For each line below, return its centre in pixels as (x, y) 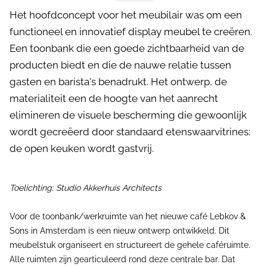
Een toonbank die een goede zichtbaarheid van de (127, 48)
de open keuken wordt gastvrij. (82, 148)
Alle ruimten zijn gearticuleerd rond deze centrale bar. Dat (122, 259)
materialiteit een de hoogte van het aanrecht (114, 98)
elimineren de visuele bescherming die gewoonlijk (128, 115)
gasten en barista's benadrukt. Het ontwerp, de (118, 82)
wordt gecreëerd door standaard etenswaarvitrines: (130, 132)
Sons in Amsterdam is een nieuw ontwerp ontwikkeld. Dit (119, 231)
